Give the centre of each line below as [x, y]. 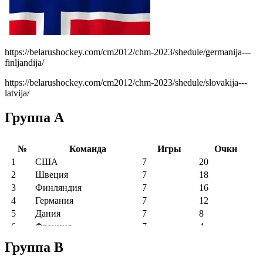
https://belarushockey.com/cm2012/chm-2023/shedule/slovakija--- [126, 82]
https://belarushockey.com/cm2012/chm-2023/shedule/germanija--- [128, 52]
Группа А [34, 118]
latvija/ [17, 93]
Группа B [34, 247]
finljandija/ [24, 62]
